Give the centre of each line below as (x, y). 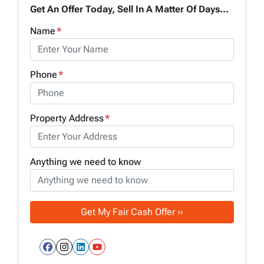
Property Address (67, 118)
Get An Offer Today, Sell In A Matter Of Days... (129, 9)
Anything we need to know (85, 161)
